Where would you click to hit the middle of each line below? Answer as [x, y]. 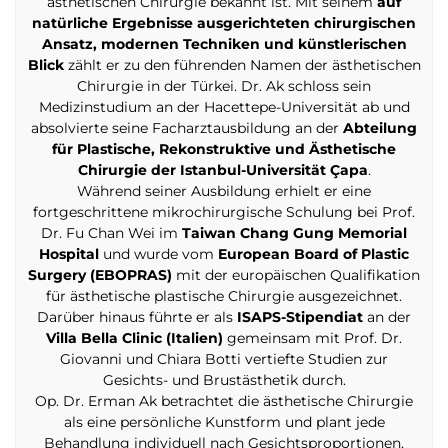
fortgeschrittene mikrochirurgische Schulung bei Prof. [224, 212]
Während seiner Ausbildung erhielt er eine [224, 191]
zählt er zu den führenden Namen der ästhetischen [242, 65]
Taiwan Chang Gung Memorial [294, 233]
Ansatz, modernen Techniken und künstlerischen [224, 44]
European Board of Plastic [313, 254]
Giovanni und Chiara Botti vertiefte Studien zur [224, 359]
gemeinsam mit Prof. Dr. [312, 338]
